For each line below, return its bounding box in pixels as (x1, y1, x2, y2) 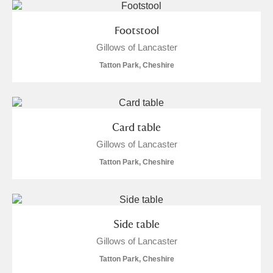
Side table (113, 218, 160, 230)
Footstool (114, 24, 159, 37)
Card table (112, 121, 161, 133)
